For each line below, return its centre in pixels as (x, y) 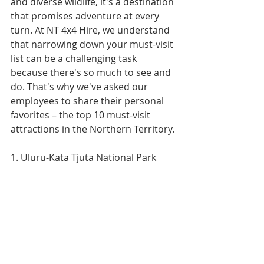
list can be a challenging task (75, 58)
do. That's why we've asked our (80, 87)
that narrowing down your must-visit (93, 44)
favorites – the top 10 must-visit (82, 115)
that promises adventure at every (86, 16)
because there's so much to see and (92, 72)
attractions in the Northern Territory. (93, 129)
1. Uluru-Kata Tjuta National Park (83, 157)
